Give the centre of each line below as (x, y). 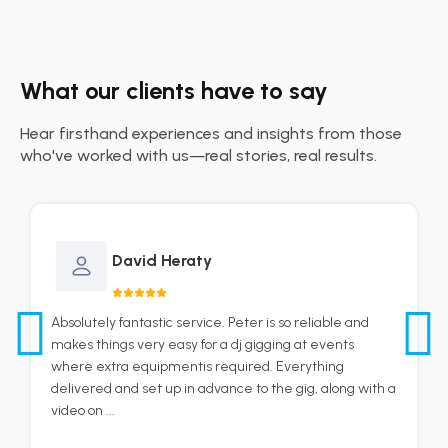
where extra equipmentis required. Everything (198, 366)
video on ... (83, 410)
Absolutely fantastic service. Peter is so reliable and (210, 322)
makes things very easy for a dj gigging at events (203, 344)
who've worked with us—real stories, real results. (198, 155)
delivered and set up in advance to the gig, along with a (224, 388)
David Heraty (161, 260)
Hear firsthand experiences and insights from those (211, 133)
